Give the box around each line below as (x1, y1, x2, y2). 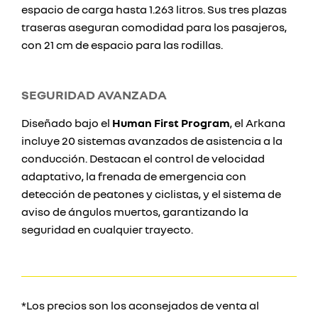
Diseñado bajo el (21, 116, 112, 130)
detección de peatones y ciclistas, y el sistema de (21, 187, 281, 201)
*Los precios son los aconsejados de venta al (21, 298, 259, 312)
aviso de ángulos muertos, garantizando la (21, 204, 248, 219)
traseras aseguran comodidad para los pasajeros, (21, 20, 287, 34)
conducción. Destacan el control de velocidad (21, 151, 265, 165)
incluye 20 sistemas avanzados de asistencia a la (21, 133, 283, 148)
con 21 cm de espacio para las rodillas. (21, 38, 223, 52)
